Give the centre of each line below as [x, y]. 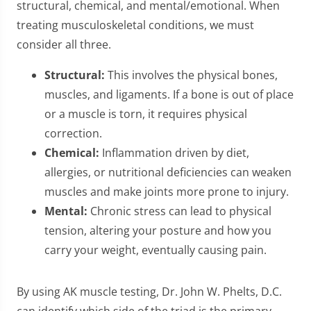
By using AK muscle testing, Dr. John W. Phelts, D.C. [149, 292]
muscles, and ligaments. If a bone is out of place [169, 94]
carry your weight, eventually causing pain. [155, 250]
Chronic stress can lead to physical [179, 211]
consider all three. [64, 44]
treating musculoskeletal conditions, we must [135, 25]
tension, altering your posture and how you [158, 230]
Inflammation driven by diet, [174, 153]
